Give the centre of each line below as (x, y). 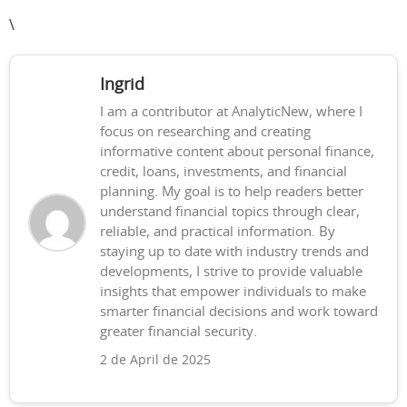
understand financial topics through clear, (230, 212)
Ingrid (122, 85)
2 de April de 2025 (155, 361)
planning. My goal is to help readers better (232, 192)
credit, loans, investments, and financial (223, 172)
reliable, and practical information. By (218, 232)
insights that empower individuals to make (233, 292)
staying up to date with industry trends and (234, 252)
